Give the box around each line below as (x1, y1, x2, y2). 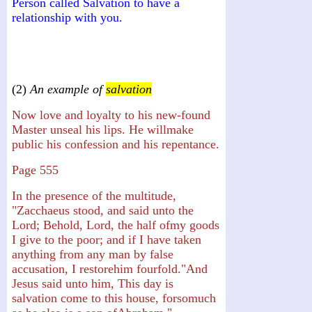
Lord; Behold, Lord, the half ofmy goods (12, 217, 219, 232)
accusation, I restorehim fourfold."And (12, 261, 208, 276)
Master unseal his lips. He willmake (12, 122, 194, 136)
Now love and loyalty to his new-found (12, 107, 210, 122)
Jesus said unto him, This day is (12, 276, 173, 290)
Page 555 (12, 162, 58, 177)
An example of (30, 81, 106, 96)
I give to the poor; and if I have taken (12, 232, 201, 247)
